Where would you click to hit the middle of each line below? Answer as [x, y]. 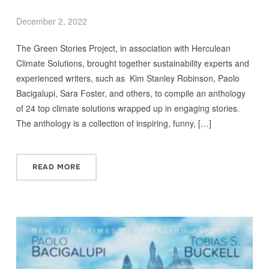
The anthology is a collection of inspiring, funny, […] [113, 123]
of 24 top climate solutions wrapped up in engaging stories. [128, 108]
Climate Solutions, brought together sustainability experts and [132, 63]
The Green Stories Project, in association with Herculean [123, 48]
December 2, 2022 [51, 21]
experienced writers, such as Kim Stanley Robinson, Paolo [128, 78]
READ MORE [56, 167]
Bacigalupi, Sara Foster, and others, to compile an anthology [131, 93]
